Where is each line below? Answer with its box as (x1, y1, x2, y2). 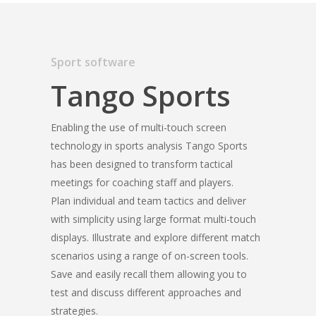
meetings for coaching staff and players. (50, 176, 233, 190)
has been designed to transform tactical (50, 157, 233, 171)
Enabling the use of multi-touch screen (50, 121, 226, 135)
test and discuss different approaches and (50, 286, 241, 300)
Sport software (50, 54, 135, 71)
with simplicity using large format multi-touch (50, 212, 256, 226)
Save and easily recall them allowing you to (50, 267, 247, 281)
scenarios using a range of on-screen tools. (50, 249, 248, 263)
